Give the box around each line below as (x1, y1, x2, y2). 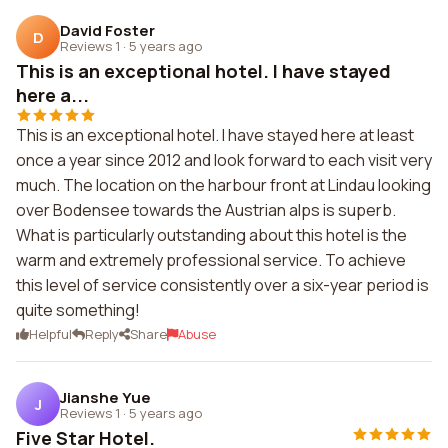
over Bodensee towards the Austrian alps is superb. (16, 199, 396, 221)
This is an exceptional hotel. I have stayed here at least (16, 124, 414, 146)
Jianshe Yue (60, 386, 151, 408)
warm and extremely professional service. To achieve (16, 249, 406, 271)
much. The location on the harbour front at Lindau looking (16, 174, 431, 196)
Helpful (29, 325, 72, 343)
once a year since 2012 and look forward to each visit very (16, 149, 432, 171)
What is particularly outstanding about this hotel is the (16, 224, 407, 246)
